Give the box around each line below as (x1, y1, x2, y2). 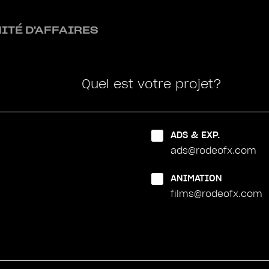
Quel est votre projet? (81, 76, 222, 92)
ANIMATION (171, 172, 222, 184)
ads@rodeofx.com (171, 145, 256, 156)
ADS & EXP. (171, 129, 220, 141)
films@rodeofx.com (171, 188, 262, 199)
